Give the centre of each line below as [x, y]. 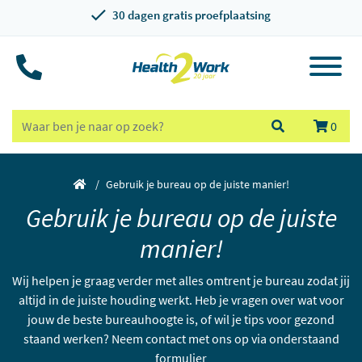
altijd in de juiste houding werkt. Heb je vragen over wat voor [181, 300]
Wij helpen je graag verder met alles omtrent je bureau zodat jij [181, 280]
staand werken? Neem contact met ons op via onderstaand [181, 339]
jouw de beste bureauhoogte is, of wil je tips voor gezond [181, 319]
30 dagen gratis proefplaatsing [192, 15]
